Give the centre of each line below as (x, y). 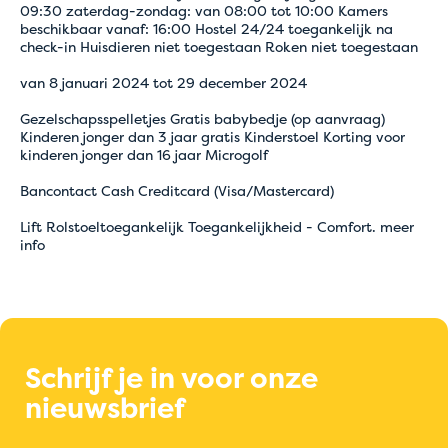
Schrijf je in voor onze (171, 378)
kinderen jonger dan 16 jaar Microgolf (144, 154)
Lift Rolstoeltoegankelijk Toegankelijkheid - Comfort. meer (217, 226)
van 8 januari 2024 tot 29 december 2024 (163, 82)
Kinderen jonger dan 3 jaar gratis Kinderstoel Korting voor (212, 136)
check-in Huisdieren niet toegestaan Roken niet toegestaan (219, 46)
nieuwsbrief (105, 408)
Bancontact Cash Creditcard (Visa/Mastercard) (177, 190)
